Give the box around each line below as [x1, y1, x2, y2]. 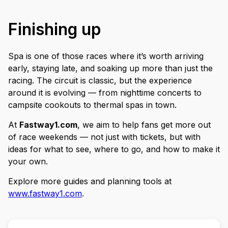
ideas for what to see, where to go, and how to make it [8, 144, 220, 154]
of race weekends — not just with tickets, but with [8, 131, 201, 142]
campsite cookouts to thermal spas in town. [8, 99, 177, 110]
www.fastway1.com [8, 188, 82, 198]
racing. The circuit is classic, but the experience [8, 75, 192, 85]
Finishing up [8, 19, 101, 39]
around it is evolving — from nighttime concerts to [8, 87, 202, 98]
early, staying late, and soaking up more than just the [8, 63, 213, 73]
